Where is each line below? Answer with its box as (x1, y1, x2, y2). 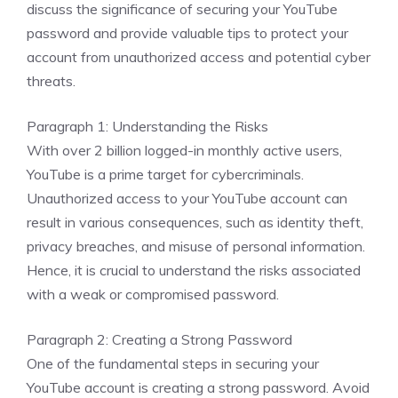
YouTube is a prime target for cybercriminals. (27, 165, 304, 183)
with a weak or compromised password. (27, 285, 279, 303)
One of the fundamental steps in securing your (27, 354, 319, 372)
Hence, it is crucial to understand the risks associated (27, 261, 361, 279)
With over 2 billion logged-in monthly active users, (27, 141, 342, 159)
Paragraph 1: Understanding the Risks (27, 117, 268, 135)
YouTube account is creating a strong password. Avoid (27, 378, 370, 396)
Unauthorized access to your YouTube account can (27, 189, 347, 207)
